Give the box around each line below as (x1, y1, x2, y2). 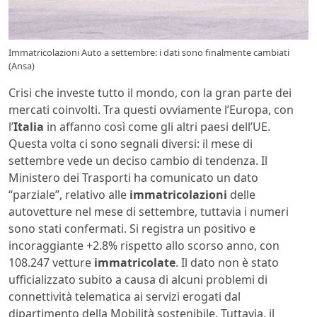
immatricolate (94, 254, 175, 270)
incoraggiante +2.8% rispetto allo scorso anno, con (8, 237, 279, 253)
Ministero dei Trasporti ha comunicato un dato (8, 169, 258, 185)
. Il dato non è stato (175, 254, 279, 270)
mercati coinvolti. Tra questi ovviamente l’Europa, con (8, 101, 294, 117)
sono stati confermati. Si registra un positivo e (8, 220, 255, 236)
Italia (13, 118, 44, 134)
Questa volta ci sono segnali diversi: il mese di (8, 135, 253, 151)
